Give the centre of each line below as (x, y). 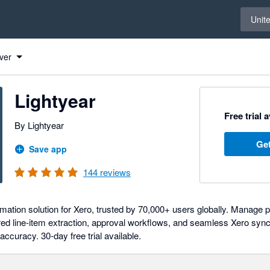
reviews (114, 172)
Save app (48, 149)
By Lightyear (39, 125)
